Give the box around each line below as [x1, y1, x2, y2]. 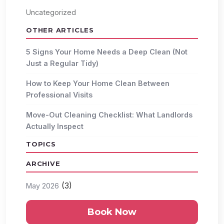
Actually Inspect [26, 121, 83, 130]
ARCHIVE [26, 159, 60, 167]
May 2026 [26, 181, 59, 190]
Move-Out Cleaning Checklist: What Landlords [26, 110, 192, 119]
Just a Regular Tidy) [26, 58, 98, 67]
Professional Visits [26, 90, 92, 99]
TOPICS [26, 139, 56, 148]
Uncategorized [26, 7, 76, 16]
